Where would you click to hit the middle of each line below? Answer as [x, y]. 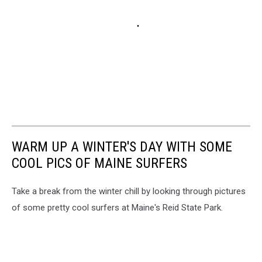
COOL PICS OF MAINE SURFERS [99, 163]
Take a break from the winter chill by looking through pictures [129, 191]
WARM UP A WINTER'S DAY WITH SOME [122, 146]
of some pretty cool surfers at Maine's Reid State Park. [117, 207]
